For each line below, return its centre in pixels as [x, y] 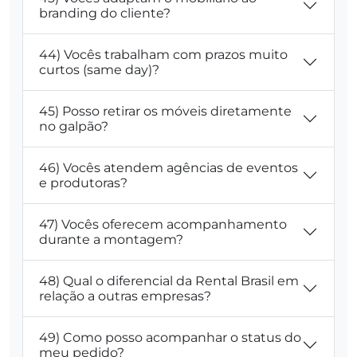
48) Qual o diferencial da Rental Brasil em [169, 280]
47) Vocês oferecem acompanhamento [163, 224]
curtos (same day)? [99, 69]
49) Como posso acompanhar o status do [170, 337]
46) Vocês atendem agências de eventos [169, 167]
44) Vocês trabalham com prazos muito [163, 54]
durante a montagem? [111, 239]
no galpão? [74, 126]
